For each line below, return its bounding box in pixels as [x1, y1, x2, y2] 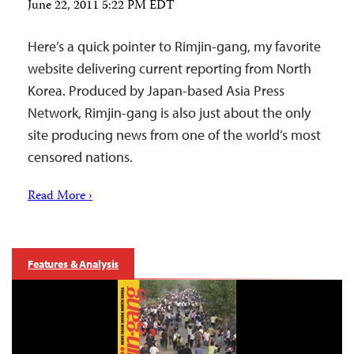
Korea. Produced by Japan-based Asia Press [28, 81, 284, 100]
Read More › [28, 186, 92, 207]
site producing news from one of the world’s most [28, 126, 321, 144]
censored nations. [28, 148, 133, 166]
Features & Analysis [28, 257, 119, 271]
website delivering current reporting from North [28, 59, 311, 77]
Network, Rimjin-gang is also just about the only [28, 104, 311, 122]
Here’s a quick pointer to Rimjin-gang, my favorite [28, 37, 321, 55]
